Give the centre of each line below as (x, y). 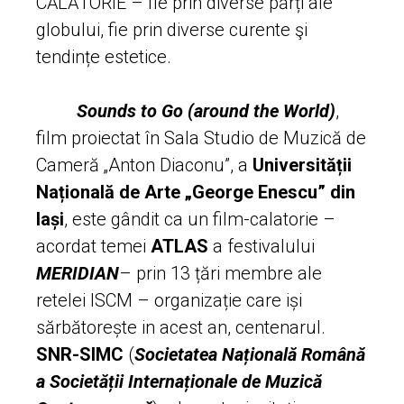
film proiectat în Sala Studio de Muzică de (201, 138)
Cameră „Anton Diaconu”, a (144, 165)
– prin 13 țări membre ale (220, 273)
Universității (302, 165)
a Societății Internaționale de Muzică (179, 381)
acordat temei (93, 246)
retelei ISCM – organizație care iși (169, 300)
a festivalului (262, 246)
